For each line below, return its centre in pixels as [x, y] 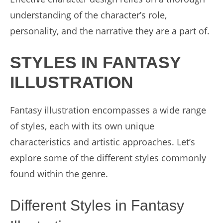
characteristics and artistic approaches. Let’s [103, 142]
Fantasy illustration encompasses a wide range [108, 110]
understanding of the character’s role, [88, 15]
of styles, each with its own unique [82, 126]
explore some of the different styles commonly [108, 158]
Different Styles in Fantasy [97, 205]
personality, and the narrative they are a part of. [110, 31]
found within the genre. [59, 174]
